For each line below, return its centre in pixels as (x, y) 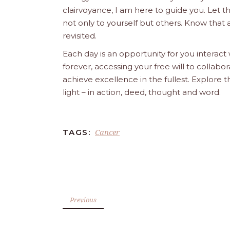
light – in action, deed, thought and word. (142, 92)
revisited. (80, 35)
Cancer (107, 132)
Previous (83, 199)
